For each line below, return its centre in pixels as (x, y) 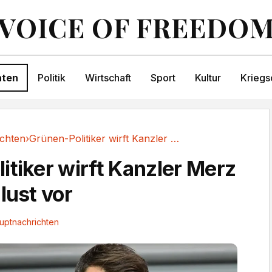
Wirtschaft (108, 78)
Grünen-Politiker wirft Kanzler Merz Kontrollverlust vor (175, 138)
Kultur (208, 78)
